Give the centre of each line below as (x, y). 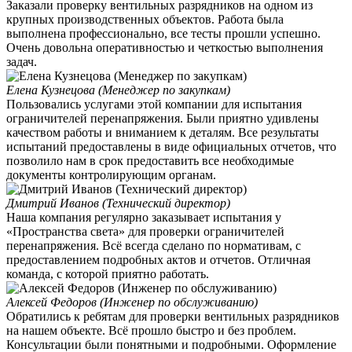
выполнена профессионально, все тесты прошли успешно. (163, 33)
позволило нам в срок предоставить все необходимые (150, 160)
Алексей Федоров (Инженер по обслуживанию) (132, 302)
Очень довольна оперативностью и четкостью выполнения (165, 47)
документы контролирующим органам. (111, 174)
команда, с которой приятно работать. (108, 273)
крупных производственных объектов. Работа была (145, 19)
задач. (22, 61)
